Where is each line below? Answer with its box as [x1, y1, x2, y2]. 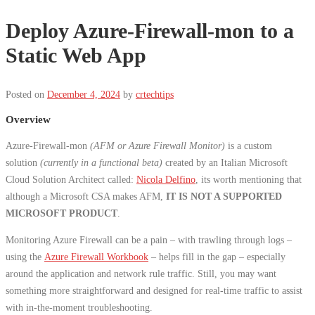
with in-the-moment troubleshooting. [6, 301, 153, 313]
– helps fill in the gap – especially [148, 250, 285, 262]
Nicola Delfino [136, 173, 195, 185]
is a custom [225, 139, 272, 151]
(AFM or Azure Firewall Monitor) [90, 139, 225, 151]
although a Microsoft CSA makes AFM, [6, 190, 166, 202]
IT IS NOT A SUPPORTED [166, 190, 282, 202]
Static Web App [6, 44, 146, 67]
